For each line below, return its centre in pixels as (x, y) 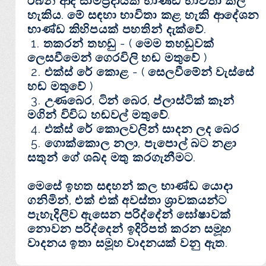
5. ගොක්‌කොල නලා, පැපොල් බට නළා (132, 143)
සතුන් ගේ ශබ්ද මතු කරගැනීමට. (112, 158)
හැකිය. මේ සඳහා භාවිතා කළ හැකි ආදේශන (143, 15)
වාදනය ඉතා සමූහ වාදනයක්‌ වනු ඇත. (128, 243)
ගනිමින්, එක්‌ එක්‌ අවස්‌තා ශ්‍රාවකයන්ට (127, 200)
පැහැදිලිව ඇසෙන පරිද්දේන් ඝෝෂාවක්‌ (129, 215)
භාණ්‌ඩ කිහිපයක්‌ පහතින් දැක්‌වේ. (117, 29)
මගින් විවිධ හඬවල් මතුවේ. (99, 115)
